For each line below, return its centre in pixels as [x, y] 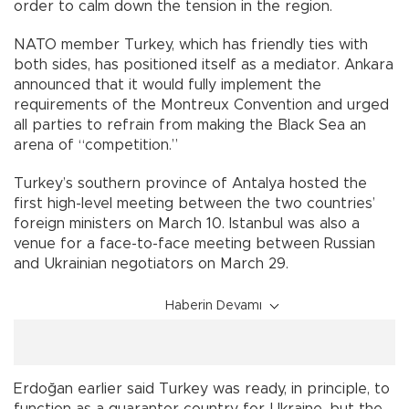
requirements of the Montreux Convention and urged [201, 105]
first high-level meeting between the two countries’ [194, 204]
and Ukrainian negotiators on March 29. [151, 264]
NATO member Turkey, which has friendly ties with [191, 45]
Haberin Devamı [214, 306]
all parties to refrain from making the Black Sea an [190, 126]
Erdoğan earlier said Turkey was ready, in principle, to [202, 389]
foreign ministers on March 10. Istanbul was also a [187, 224]
